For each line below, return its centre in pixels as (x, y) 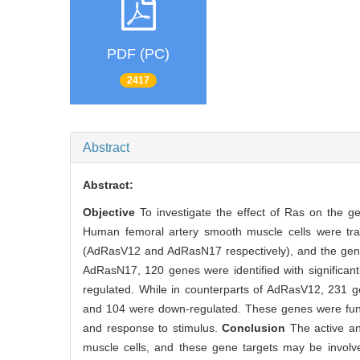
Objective (112, 212)
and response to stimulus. (153, 327)
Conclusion (256, 327)
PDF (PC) (138, 54)
